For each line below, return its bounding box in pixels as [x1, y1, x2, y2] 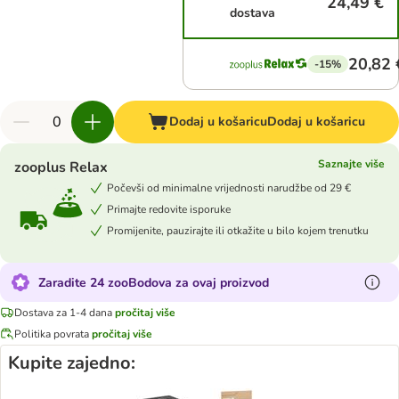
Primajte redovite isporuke [107, 201, 231, 216]
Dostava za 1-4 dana [14, 305, 112, 320]
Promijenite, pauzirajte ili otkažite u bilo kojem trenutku [107, 223, 369, 238]
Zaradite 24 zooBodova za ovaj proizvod [38, 273, 269, 291]
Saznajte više [318, 157, 385, 171]
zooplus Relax [14, 158, 108, 177]
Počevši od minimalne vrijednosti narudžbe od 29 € [107, 180, 351, 195]
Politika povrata [14, 326, 89, 341]
